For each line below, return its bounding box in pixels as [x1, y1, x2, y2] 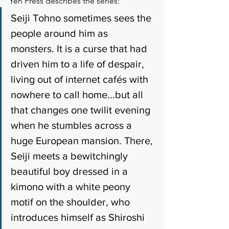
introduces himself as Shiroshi [11, 211, 147, 223]
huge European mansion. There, [11, 134, 155, 146]
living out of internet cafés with [11, 73, 151, 85]
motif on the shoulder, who [11, 196, 132, 208]
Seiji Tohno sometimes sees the [11, 12, 154, 24]
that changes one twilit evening [11, 104, 153, 116]
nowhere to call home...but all [11, 88, 146, 100]
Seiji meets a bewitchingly [11, 150, 130, 162]
